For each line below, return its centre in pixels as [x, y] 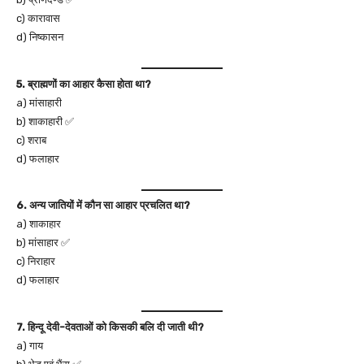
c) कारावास [38, 18]
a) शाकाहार [39, 224]
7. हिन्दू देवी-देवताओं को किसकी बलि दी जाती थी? [110, 327]
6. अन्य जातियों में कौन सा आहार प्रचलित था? [103, 205]
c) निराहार [36, 261]
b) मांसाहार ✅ [43, 243]
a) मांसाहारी [39, 102]
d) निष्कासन [40, 37]
